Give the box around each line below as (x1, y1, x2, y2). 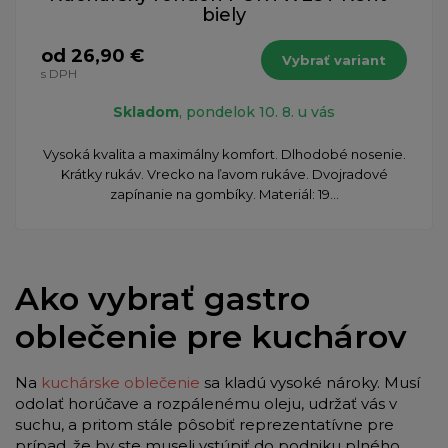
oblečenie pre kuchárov (15, 316, 416, 356)
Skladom (113, 102, 179, 121)
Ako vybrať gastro (15, 278, 310, 318)
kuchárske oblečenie (41, 372, 200, 392)
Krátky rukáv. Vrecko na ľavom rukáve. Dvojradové (60, 165, 388, 182)
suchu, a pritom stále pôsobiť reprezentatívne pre (15, 414, 394, 434)
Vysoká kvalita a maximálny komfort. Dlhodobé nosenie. (42, 145, 406, 162)
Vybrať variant (282, 51, 386, 68)
